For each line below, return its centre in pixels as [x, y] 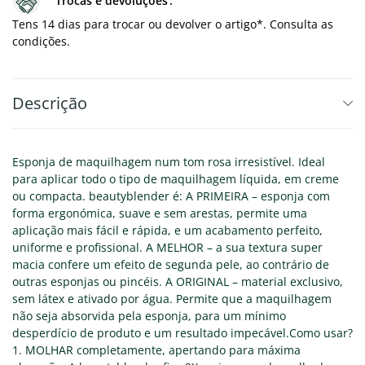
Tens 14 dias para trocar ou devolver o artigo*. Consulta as [173, 24]
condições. [41, 42]
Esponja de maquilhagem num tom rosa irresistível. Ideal [169, 162]
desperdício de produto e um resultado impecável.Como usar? [182, 333]
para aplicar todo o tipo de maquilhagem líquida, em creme [176, 179]
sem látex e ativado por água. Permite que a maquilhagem [172, 299]
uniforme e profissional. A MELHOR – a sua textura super [167, 248]
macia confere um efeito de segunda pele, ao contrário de [171, 265]
